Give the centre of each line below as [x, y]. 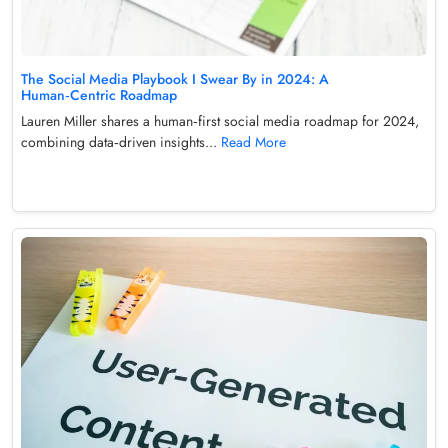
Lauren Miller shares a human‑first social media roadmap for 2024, [220, 121]
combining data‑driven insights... [121, 142]
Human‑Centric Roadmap [99, 95]
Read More [253, 142]
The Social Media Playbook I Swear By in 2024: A [175, 79]
